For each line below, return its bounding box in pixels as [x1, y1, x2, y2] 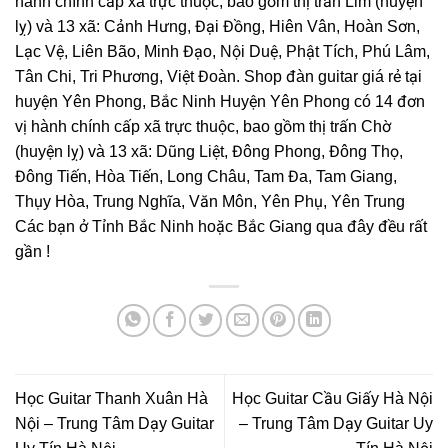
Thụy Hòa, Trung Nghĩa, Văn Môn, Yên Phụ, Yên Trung [15, 192, 405, 210]
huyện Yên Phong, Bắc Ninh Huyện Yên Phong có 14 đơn [15, 92, 425, 110]
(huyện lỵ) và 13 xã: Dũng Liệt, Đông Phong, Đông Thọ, [15, 142, 403, 160]
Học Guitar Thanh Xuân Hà [15, 390, 208, 407]
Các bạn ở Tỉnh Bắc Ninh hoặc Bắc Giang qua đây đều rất [15, 217, 427, 235]
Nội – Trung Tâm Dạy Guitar [15, 415, 214, 432]
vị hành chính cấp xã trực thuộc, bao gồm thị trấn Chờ [15, 117, 391, 135]
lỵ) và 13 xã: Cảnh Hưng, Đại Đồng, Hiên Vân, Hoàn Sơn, [15, 17, 420, 35]
